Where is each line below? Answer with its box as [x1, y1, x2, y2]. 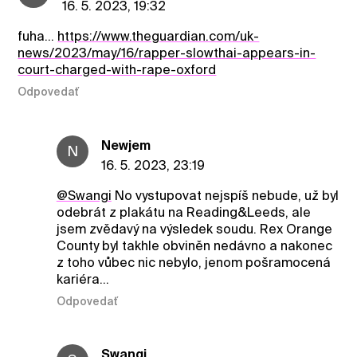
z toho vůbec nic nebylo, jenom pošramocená [56, 254, 331, 270]
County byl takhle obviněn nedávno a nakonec [56, 237, 332, 253]
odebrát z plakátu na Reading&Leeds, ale [56, 204, 311, 220]
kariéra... [56, 271, 109, 287]
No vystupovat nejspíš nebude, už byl [111, 187, 339, 203]
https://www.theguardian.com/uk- [57, 28, 260, 44]
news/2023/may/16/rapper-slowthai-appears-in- [18, 45, 316, 61]
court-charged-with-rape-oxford [18, 61, 217, 77]
